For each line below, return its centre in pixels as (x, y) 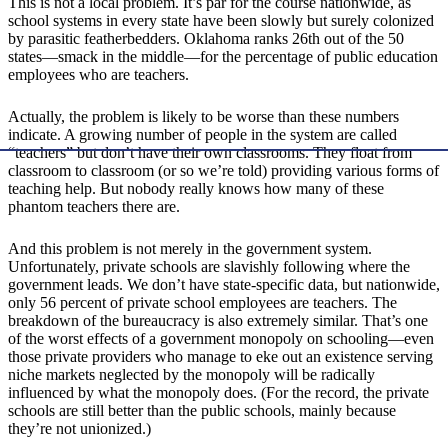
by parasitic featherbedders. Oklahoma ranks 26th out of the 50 (206, 39)
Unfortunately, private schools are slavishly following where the (209, 267)
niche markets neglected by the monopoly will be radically (191, 375)
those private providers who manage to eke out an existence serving (220, 357)
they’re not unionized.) (79, 429)
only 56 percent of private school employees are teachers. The (202, 303)
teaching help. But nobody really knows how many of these (196, 189)
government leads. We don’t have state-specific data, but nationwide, (224, 285)
